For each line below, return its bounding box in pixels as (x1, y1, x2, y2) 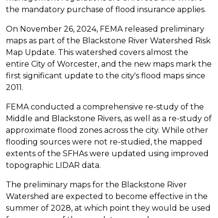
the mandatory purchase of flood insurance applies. (6, 4, 206, 14)
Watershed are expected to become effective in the (6, 191, 208, 201)
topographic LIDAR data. (6, 160, 101, 170)
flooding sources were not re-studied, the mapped (6, 137, 202, 146)
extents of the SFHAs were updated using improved (6, 148, 209, 158)
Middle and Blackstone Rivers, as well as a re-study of (6, 113, 212, 123)
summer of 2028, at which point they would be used (6, 203, 211, 213)
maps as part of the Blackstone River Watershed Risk (6, 36, 211, 45)
